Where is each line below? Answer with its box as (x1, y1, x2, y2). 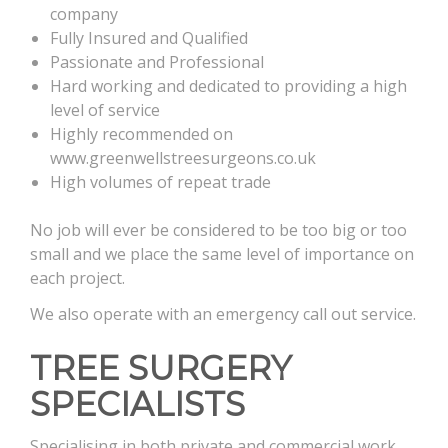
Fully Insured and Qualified (50, 26, 248, 49)
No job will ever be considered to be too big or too (30, 218, 407, 241)
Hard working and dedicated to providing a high (50, 74, 407, 97)
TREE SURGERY (30, 347, 292, 388)
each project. (30, 266, 125, 289)
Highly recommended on (50, 122, 233, 145)
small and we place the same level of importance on (30, 242, 414, 265)
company (50, 2, 118, 25)
